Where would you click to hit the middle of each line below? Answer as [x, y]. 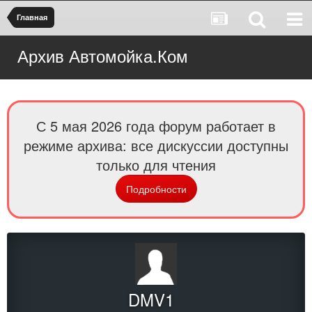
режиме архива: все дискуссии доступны [156, 145]
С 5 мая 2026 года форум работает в [156, 126]
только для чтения [156, 165]
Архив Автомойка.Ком [103, 55]
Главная [32, 17]
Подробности [156, 189]
